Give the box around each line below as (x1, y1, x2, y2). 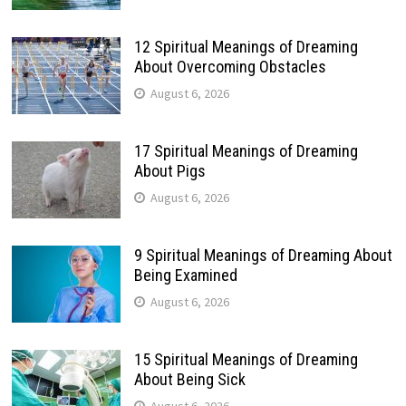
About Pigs (133, 160, 206, 180)
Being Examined (133, 265, 237, 285)
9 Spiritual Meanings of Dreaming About (133, 245, 392, 265)
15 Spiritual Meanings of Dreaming (133, 349, 358, 369)
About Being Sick (133, 369, 246, 389)
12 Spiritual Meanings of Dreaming (133, 36, 358, 56)
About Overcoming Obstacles (133, 56, 326, 76)
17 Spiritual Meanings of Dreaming (133, 140, 358, 160)
